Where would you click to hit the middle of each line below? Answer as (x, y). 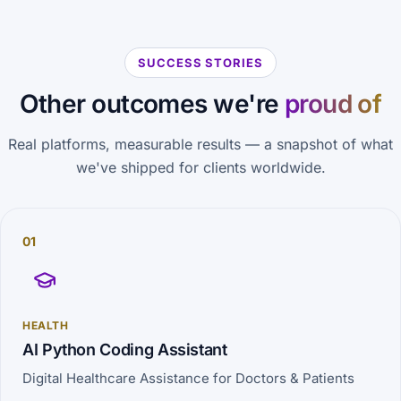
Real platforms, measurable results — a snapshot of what (200, 144)
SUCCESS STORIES (200, 63)
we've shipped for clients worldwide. (200, 167)
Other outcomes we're (152, 104)
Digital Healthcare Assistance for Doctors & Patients (188, 378)
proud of (333, 104)
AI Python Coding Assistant (125, 350)
